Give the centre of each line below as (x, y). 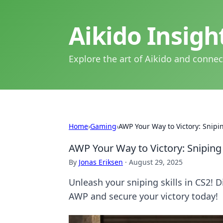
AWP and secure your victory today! (143, 196)
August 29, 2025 (156, 162)
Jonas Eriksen (101, 162)
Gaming (103, 126)
